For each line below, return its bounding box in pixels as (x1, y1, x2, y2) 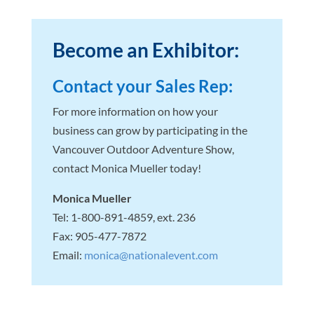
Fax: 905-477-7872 (52, 229, 146, 243)
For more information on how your (52, 104, 218, 118)
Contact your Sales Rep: (52, 76, 233, 97)
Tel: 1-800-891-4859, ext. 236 (52, 210, 196, 224)
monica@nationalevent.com (83, 248, 218, 262)
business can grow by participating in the (52, 123, 247, 137)
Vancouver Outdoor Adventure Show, (52, 142, 234, 156)
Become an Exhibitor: (52, 38, 239, 62)
